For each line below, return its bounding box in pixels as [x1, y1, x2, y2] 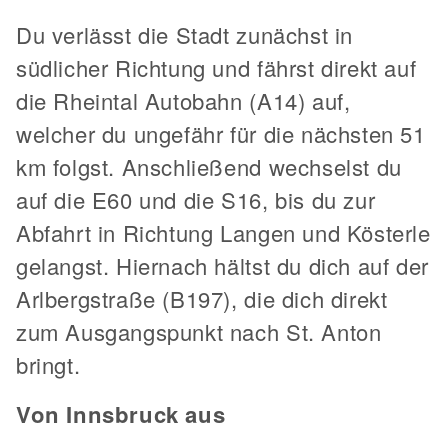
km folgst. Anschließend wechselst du [16, 151, 402, 183]
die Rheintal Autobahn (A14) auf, [16, 85, 351, 117]
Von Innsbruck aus [16, 398, 226, 431]
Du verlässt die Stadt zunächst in [16, 19, 353, 51]
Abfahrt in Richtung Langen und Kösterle [16, 217, 431, 249]
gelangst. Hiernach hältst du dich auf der [16, 250, 429, 282]
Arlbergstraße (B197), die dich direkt [16, 283, 388, 315]
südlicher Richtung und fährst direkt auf [16, 52, 417, 84]
